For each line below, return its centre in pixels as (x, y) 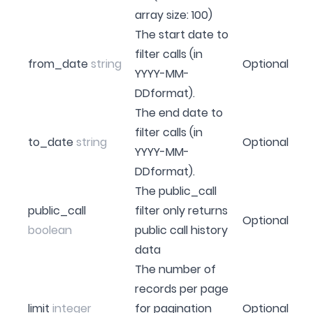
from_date (59, 64)
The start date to (182, 34)
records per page (182, 289)
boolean (50, 230)
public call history (181, 230)
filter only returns (181, 210)
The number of (175, 269)
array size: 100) (174, 15)
